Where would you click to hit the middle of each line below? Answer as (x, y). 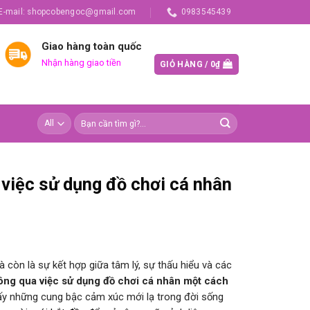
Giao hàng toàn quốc (91, 47)
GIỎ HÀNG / (185, 64)
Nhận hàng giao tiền (81, 63)
